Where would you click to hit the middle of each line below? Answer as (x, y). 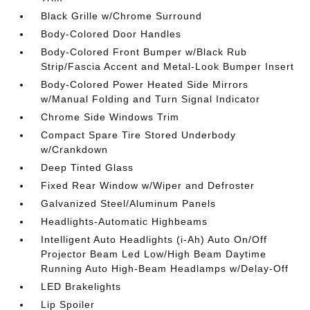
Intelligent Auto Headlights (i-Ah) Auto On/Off (154, 239)
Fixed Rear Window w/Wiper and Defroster (148, 185)
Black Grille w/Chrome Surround (122, 16)
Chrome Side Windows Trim (110, 117)
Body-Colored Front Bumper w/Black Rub (144, 52)
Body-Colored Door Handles (111, 34)
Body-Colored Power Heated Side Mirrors (145, 84)
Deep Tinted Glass (88, 167)
